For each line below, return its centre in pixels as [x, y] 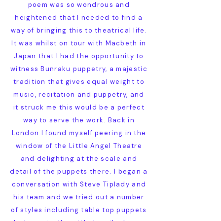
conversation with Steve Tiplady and [79, 184]
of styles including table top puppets [79, 210]
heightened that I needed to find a [79, 18]
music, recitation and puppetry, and [79, 94]
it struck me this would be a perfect [79, 107]
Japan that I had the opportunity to [79, 56]
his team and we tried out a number [79, 197]
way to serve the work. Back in [79, 120]
